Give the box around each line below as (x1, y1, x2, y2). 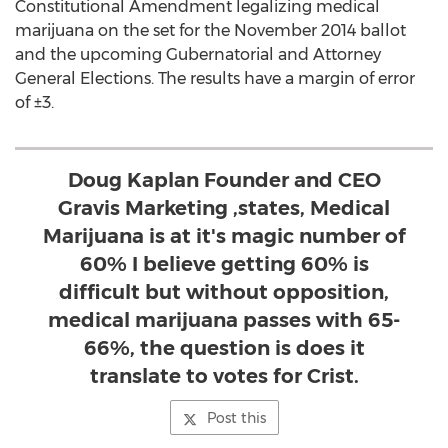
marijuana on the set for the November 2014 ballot (15, 21, 406, 40)
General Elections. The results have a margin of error (15, 69, 415, 88)
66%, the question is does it (83, 336, 365, 360)
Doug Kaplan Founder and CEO (67, 168, 381, 192)
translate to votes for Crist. (89, 364, 359, 388)
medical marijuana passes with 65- (48, 308, 400, 332)
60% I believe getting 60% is (79, 252, 369, 276)
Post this (206, 409, 266, 427)
